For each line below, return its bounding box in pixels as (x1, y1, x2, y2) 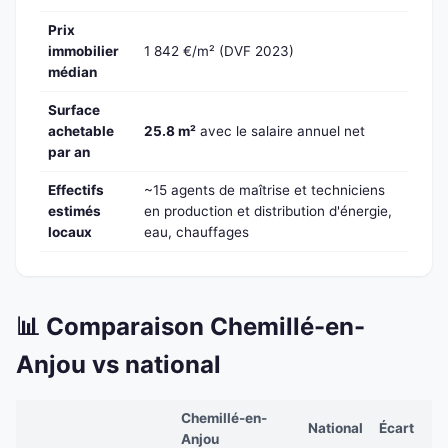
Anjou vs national (16, 350, 221, 380)
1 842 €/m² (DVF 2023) (144, 43, 294, 60)
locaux (48, 224, 92, 241)
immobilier (48, 43, 119, 60)
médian (48, 64, 97, 81)
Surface (48, 102, 100, 119)
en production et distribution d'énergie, (144, 203, 392, 220)
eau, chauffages (144, 224, 249, 241)
